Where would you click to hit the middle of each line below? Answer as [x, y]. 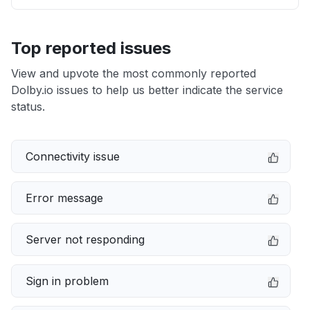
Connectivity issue [73, 156]
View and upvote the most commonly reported [134, 73]
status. [28, 107]
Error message [64, 198]
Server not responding [85, 239]
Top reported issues [91, 48]
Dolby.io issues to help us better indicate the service [147, 90]
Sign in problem [67, 281]
